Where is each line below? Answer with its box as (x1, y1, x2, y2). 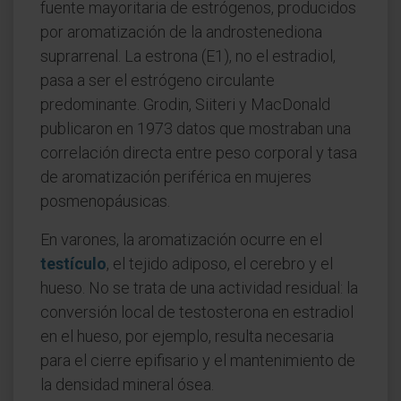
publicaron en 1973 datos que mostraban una (40, 119, 351, 138)
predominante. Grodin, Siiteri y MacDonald (40, 95, 330, 114)
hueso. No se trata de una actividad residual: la (40, 278, 358, 297)
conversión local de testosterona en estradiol (40, 303, 354, 321)
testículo (40, 254, 107, 273)
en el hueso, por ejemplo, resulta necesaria (40, 327, 334, 346)
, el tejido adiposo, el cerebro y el (107, 254, 333, 273)
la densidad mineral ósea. (40, 375, 214, 394)
